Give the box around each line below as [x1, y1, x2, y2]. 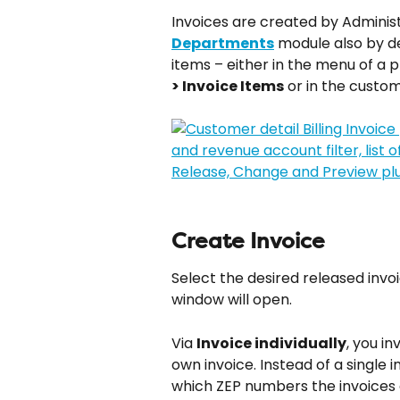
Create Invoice [171, 229, 325, 254]
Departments [171, 33, 274, 54]
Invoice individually [196, 332, 346, 354]
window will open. [171, 289, 292, 311]
